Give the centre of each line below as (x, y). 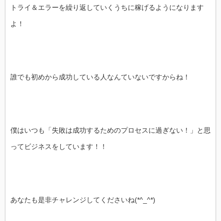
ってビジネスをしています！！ (59, 147)
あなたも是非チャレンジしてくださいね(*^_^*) (83, 200)
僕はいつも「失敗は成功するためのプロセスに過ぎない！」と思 (110, 130)
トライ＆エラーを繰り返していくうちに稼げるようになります (107, 7)
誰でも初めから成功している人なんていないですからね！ (100, 77)
